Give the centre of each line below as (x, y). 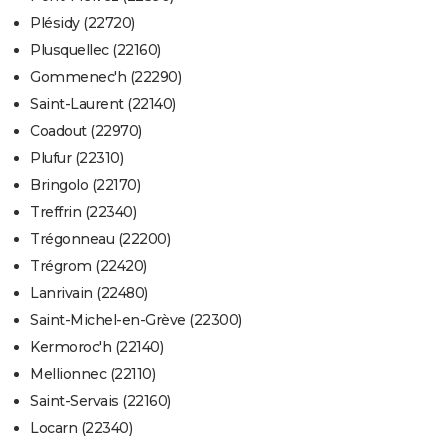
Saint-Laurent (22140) (103, 104)
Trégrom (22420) (88, 266)
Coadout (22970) (86, 131)
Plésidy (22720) (82, 23)
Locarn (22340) (81, 428)
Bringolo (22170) (85, 185)
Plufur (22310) (76, 158)
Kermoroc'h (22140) (96, 347)
